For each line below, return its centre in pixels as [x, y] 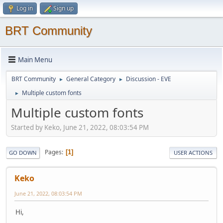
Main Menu [35, 59]
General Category [91, 79]
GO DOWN [23, 152]
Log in [25, 8]
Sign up [63, 8]
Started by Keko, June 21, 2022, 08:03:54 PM [80, 127]
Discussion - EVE [149, 79]
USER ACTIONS [193, 152]
